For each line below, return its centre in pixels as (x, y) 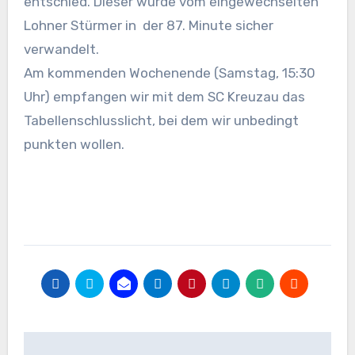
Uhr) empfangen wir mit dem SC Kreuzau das (164, 96)
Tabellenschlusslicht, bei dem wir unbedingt (161, 120)
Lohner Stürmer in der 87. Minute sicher (148, 25)
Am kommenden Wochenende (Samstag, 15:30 (169, 73)
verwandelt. (61, 49)
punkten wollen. (74, 144)
